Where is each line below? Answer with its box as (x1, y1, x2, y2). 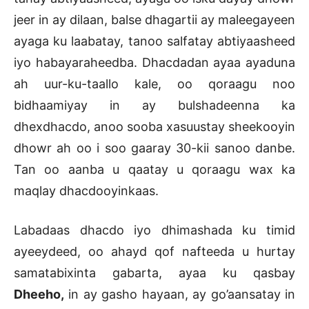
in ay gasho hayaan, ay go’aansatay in (64, 286, 295, 301)
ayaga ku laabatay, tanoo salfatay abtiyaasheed (14, 33, 295, 48)
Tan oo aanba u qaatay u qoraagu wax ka (14, 161, 295, 177)
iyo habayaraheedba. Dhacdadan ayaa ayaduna (14, 54, 295, 70)
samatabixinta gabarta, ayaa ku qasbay (14, 265, 295, 280)
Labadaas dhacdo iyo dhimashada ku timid (14, 222, 295, 237)
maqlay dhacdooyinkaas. (14, 183, 159, 198)
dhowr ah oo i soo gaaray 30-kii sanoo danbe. (14, 140, 295, 155)
